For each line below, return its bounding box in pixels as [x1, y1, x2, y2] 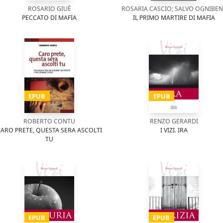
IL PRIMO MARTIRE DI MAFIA [132, 13, 215, 22]
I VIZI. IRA [160, 126, 188, 134]
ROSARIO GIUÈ [27, 4, 71, 13]
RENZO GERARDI [149, 117, 198, 125]
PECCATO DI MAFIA [22, 13, 77, 22]
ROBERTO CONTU [23, 117, 75, 125]
